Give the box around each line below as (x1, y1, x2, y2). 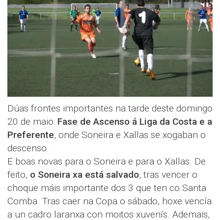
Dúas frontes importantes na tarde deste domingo (7, 103, 213, 114)
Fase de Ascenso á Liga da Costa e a (57, 116, 212, 128)
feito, (7, 169, 30, 181)
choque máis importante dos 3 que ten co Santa (7, 182, 206, 194)
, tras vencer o (139, 169, 197, 181)
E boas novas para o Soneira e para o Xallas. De (7, 156, 206, 167)
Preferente (7, 129, 54, 141)
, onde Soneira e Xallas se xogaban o (54, 129, 206, 141)
